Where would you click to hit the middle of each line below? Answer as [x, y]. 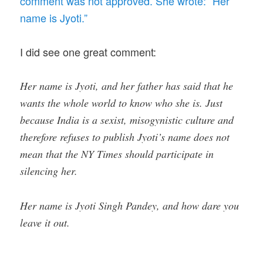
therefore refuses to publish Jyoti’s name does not [125, 137]
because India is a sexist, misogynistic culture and [127, 120]
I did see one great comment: [88, 52]
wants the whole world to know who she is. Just [122, 103]
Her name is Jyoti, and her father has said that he [127, 86]
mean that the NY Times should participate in [117, 154]
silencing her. [49, 171]
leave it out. [45, 222]
